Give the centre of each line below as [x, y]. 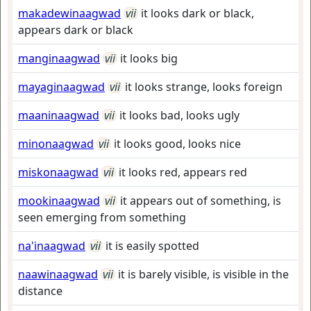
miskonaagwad [58, 172]
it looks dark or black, [197, 13]
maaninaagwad [59, 115]
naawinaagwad [58, 274]
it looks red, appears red [183, 172]
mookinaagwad [59, 201]
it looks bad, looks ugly [179, 115]
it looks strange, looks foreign [204, 87]
